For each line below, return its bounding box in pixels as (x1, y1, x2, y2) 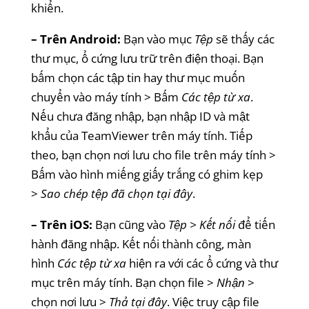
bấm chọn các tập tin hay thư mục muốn (30, 69, 245, 86)
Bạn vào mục (120, 30, 195, 47)
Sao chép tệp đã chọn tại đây (40, 185, 192, 201)
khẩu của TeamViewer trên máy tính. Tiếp (30, 127, 252, 143)
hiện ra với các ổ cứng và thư (126, 255, 278, 271)
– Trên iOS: (30, 216, 92, 232)
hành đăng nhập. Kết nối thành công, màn (30, 235, 251, 252)
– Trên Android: (30, 30, 121, 47)
